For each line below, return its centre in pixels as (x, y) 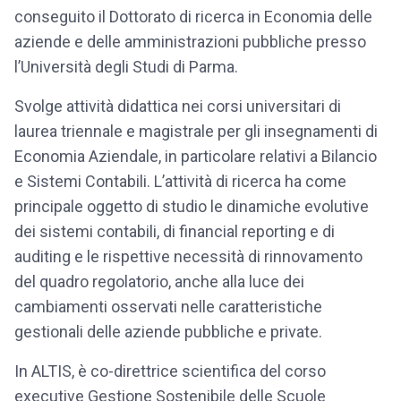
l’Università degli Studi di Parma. (126, 67)
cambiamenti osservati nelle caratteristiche (168, 307)
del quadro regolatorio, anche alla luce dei (159, 282)
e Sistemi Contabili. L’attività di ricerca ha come (180, 181)
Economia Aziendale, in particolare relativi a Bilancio (196, 156)
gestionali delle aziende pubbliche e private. (168, 332)
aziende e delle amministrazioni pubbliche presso (190, 42)
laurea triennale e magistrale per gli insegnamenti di (196, 131)
